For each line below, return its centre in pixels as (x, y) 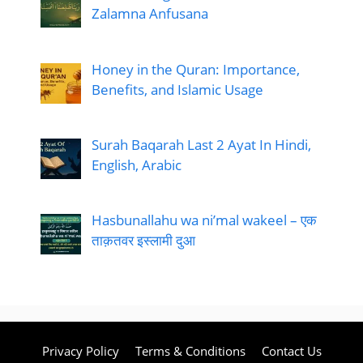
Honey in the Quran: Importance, (195, 69)
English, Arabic (136, 165)
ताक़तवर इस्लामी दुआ (143, 241)
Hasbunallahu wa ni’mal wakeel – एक (204, 220)
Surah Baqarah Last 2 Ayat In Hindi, (201, 145)
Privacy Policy (80, 351)
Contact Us (291, 351)
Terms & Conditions (190, 351)
